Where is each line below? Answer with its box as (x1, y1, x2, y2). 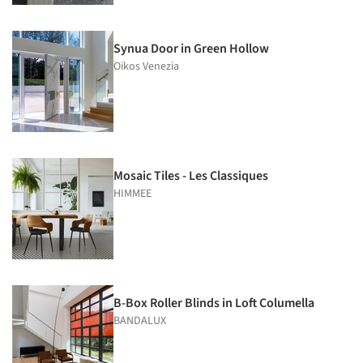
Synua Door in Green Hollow (113, 39, 269, 58)
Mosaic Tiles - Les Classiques (113, 166, 268, 185)
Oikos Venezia (113, 58, 179, 75)
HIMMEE (113, 185, 152, 202)
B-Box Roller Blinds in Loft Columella (113, 293, 314, 312)
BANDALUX (113, 312, 166, 329)
